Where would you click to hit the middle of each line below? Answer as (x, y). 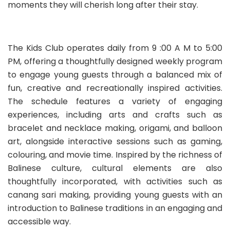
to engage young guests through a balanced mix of (115, 74)
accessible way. (39, 221)
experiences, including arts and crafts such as (115, 114)
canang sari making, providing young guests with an (115, 195)
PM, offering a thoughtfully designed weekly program (115, 61)
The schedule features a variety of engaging (115, 101)
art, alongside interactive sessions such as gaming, (115, 141)
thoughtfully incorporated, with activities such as (115, 181)
